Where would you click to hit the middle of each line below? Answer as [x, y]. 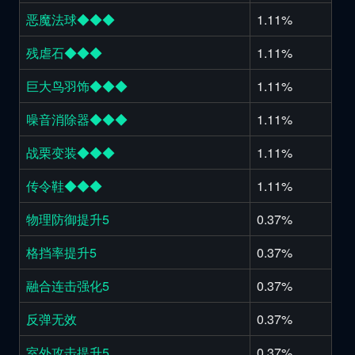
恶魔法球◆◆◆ [71, 19]
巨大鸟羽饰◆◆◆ [77, 86]
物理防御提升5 [68, 219]
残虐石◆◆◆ [64, 52]
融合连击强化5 [68, 285]
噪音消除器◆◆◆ [77, 119]
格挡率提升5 [61, 252]
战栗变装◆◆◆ [71, 152]
